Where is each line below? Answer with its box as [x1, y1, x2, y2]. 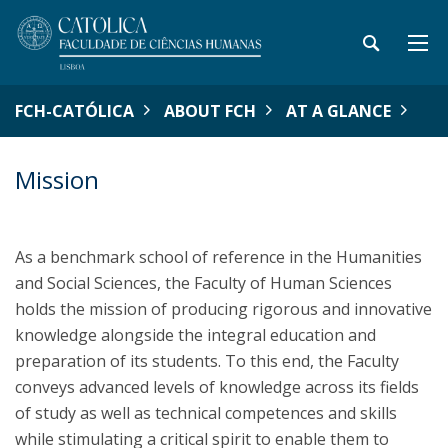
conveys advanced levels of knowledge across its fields [15, 376, 419, 398]
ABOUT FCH [164, 100, 256, 122]
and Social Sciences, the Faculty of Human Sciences [15, 272, 392, 294]
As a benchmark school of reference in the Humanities [15, 246, 422, 268]
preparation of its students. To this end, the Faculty [15, 350, 399, 372]
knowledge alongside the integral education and [15, 324, 376, 346]
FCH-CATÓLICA [15, 100, 134, 122]
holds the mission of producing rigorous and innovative [15, 298, 432, 320]
